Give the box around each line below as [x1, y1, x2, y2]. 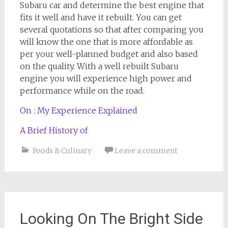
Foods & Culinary [32, 146, 92, 156]
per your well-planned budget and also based [19, 49, 198, 60]
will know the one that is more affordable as [19, 37, 193, 47]
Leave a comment [114, 146, 178, 156]
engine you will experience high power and [19, 73, 192, 84]
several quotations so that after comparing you [19, 24, 204, 35]
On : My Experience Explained [19, 105, 137, 116]
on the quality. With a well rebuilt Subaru [19, 61, 179, 72]
